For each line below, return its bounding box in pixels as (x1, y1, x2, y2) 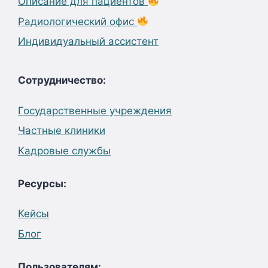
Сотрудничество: (18, 74, 106, 86)
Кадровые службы (18, 144, 111, 157)
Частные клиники (18, 124, 105, 136)
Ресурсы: (18, 177, 66, 190)
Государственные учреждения (18, 104, 172, 117)
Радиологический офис (18, 15, 137, 28)
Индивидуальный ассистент (18, 35, 159, 47)
